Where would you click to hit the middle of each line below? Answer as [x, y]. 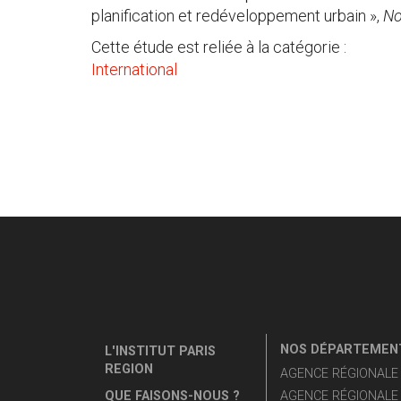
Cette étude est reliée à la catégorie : [219, 47]
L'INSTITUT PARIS [160, 351]
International [134, 69]
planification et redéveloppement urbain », [237, 15]
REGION [129, 369]
